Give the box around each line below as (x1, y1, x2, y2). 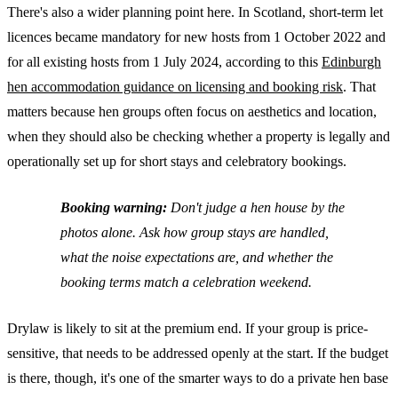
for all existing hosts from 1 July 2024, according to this (7, 53, 322, 69)
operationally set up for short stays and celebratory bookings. (7, 153, 346, 169)
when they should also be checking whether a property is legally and (7, 128, 390, 144)
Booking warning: (60, 199, 167, 215)
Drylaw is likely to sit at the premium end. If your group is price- (7, 320, 368, 336)
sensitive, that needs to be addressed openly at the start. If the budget (7, 345, 388, 361)
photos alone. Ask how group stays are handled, (60, 224, 329, 240)
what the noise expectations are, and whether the (60, 249, 333, 265)
